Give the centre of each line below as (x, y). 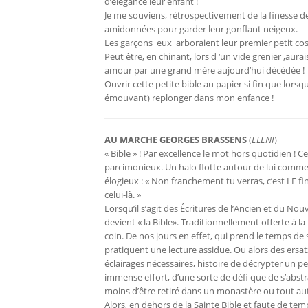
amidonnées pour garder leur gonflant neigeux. (201, 29)
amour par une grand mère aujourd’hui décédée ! (205, 70)
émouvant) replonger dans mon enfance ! (189, 98)
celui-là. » (123, 195)
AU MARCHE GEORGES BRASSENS (176, 140)
